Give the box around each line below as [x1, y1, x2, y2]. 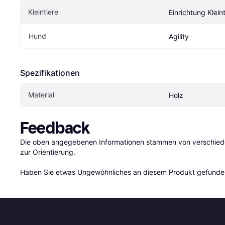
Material [28, 90, 54, 99]
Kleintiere [28, 8, 58, 17]
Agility [169, 32, 189, 41]
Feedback [20, 119, 90, 138]
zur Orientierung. [20, 148, 75, 157]
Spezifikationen [20, 68, 80, 78]
